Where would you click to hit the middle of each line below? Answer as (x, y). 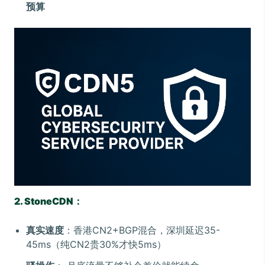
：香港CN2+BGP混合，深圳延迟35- (142, 230)
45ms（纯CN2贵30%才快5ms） (96, 245)
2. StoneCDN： (49, 201)
